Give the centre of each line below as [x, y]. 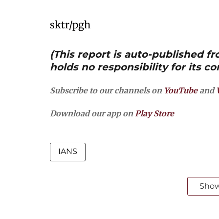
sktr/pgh [70, 25]
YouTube [181, 90]
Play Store [154, 113]
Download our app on [92, 113]
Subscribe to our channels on [107, 90]
